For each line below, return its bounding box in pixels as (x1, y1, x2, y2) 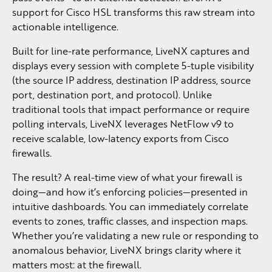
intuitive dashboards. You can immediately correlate (12, 199, 248, 213)
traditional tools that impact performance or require (12, 102, 250, 116)
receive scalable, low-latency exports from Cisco (12, 131, 229, 145)
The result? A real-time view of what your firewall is (12, 170, 242, 184)
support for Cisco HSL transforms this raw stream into (12, 5, 255, 19)
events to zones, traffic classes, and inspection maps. (12, 214, 248, 228)
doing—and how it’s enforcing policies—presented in (12, 185, 248, 199)
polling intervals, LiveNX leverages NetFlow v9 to (12, 117, 234, 131)
